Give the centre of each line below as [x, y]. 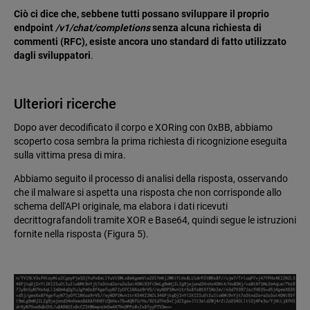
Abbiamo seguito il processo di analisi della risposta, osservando [151, 178]
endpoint [35, 27]
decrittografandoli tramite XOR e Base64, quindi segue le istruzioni [155, 220]
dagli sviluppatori [52, 55]
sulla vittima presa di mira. [70, 155]
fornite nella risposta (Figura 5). [81, 234]
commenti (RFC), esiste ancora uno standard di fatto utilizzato [150, 41]
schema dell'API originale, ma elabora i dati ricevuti [121, 206]
